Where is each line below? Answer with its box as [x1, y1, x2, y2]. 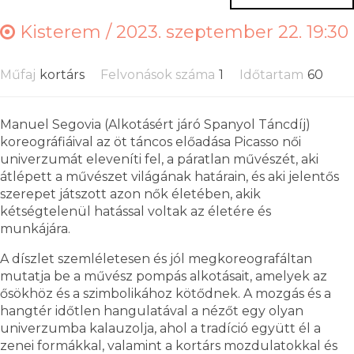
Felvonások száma [100, 66, 215, 82]
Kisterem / [15, 21, 116, 43]
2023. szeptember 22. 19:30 [116, 21, 348, 43]
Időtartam [239, 66, 303, 82]
